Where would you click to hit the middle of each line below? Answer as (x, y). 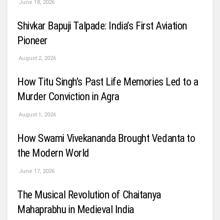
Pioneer (32, 40)
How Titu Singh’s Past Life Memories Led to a (108, 82)
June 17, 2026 (36, 171)
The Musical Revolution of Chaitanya (89, 194)
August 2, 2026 (37, 58)
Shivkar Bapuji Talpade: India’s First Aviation (102, 26)
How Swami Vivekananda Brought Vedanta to (106, 138)
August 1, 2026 (37, 115)
